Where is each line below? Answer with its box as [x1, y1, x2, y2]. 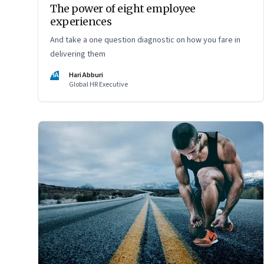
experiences [50, 15, 112, 29]
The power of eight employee [50, 2, 196, 16]
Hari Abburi [69, 70, 103, 81]
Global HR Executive [69, 80, 128, 90]
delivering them [50, 48, 105, 61]
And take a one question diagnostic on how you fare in [50, 34, 240, 47]
